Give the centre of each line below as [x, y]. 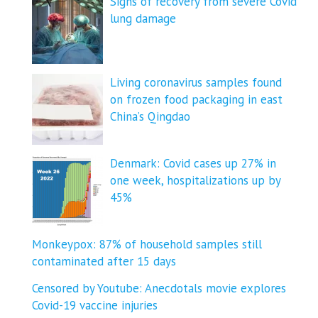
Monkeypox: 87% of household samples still [147, 244]
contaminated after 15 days [104, 261]
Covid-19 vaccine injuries [95, 305]
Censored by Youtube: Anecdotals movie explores [159, 288]
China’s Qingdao [150, 116]
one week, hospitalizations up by [195, 180]
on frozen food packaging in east [196, 99]
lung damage [143, 18]
